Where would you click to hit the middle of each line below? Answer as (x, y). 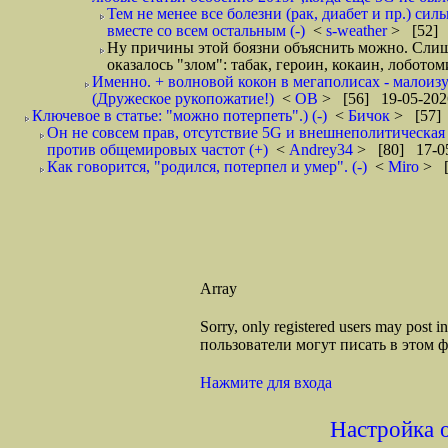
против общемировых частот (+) (157, 149)
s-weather (358, 30)
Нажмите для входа (266, 382)
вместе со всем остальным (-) (206, 30)
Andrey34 (323, 149)
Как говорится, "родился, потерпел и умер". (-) (207, 166)
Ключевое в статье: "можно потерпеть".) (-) (179, 115)
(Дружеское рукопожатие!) (183, 98)
